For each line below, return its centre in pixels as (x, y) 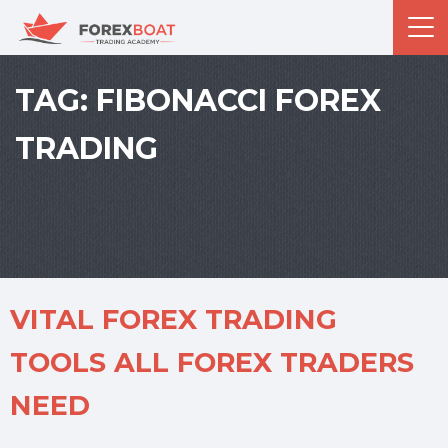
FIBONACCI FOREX (238, 100)
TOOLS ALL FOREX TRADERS (212, 362)
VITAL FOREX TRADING (173, 319)
